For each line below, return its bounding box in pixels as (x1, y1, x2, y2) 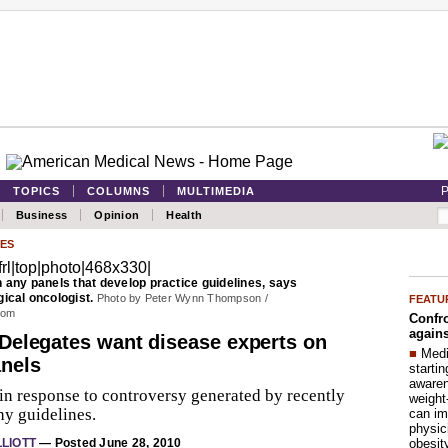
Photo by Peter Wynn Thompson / (96, 292, 268, 304)
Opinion (94, 209, 140, 221)
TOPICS (13, 185, 60, 197)
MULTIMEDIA (177, 185, 255, 197)
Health (166, 209, 203, 221)
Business (15, 209, 68, 221)
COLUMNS (87, 185, 150, 197)
